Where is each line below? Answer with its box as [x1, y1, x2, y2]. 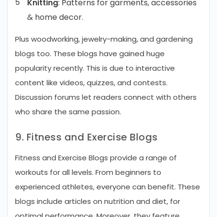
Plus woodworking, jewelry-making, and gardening [15, 34, 193, 44]
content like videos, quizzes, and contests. [15, 77, 168, 88]
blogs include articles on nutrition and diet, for [15, 196, 180, 206]
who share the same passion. [15, 107, 121, 117]
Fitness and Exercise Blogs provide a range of [15, 153, 177, 163]
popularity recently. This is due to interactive [15, 63, 175, 73]
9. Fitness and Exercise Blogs [15, 130, 158, 144]
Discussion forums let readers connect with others [15, 92, 197, 102]
